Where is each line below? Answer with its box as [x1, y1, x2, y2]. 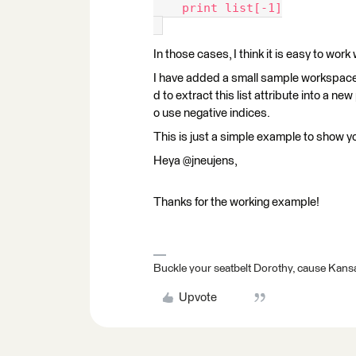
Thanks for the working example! [153, 196, 319, 209]
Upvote [178, 292, 217, 304]
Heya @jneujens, [153, 155, 238, 168]
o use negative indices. [153, 107, 270, 120]
